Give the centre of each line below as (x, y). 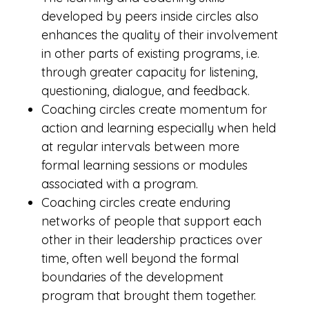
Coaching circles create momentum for (154, 109)
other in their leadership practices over (152, 240)
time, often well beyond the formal (140, 258)
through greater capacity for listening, (149, 72)
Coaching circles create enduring (136, 202)
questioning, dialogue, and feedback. (146, 91)
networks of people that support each (151, 221)
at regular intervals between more (140, 147)
